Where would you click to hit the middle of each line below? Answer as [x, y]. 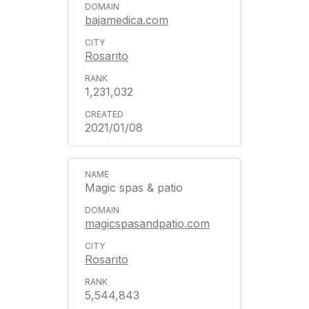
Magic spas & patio [134, 188]
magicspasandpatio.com [147, 223]
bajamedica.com [127, 20]
